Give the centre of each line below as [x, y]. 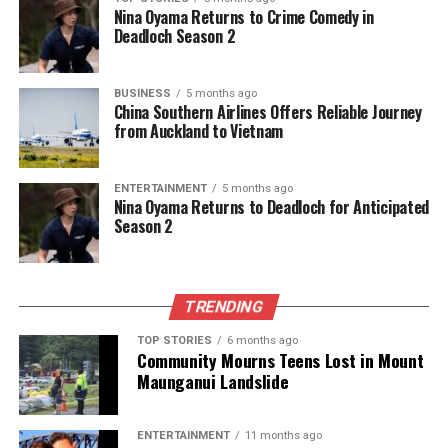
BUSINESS [142, 93]
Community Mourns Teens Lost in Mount [280, 359]
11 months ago [283, 435]
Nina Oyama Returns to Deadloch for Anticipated [271, 206]
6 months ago [262, 340]
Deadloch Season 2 [174, 35]
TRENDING [224, 306]
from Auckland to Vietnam [198, 130]
